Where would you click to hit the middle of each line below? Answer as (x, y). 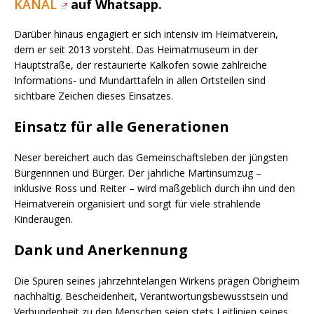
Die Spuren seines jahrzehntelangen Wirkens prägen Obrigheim (157, 280)
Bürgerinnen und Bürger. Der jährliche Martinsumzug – (138, 172)
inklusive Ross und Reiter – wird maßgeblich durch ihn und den (155, 188)
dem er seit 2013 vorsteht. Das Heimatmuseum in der (136, 49)
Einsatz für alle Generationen (122, 126)
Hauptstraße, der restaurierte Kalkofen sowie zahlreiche (141, 64)
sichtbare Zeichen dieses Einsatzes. (94, 95)
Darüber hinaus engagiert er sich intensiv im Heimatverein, (146, 34)
